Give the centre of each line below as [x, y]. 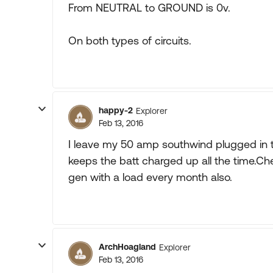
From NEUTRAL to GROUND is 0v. [149, 8]
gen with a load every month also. [150, 177]
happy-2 [116, 110]
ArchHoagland [127, 247]
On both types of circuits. [130, 41]
